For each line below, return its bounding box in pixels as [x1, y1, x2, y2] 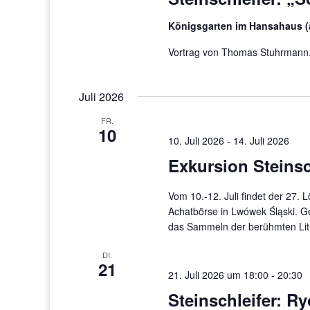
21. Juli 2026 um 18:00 [168, 268, 269, 282]
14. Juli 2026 [233, 134, 290, 148]
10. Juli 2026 [168, 134, 225, 148]
